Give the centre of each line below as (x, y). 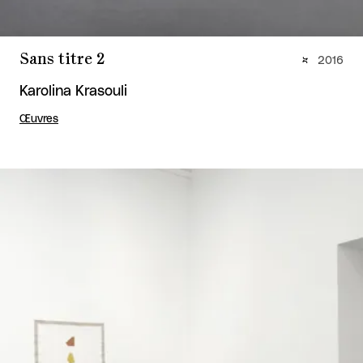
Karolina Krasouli (73, 92)
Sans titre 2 (62, 60)
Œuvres (39, 120)
